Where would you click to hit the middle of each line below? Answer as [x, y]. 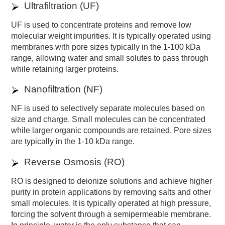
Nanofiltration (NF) [64, 89]
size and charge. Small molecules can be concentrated [108, 120]
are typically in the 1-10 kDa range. [73, 142]
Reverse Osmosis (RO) [75, 162]
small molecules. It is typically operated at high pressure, [111, 203]
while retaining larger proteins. [65, 69]
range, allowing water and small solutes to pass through [110, 58]
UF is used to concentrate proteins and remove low [101, 25]
